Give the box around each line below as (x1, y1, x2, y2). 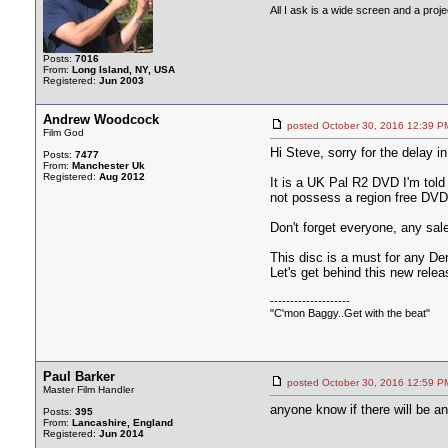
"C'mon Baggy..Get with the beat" (270, 307, 430, 319)
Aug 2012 (99, 171, 145, 182)
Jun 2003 (99, 75, 144, 86)
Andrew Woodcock (43, 112, 159, 127)
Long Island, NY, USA (72, 64, 175, 75)
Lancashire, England (72, 417, 173, 428)
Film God (43, 127, 84, 138)
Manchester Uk (72, 160, 145, 171)
